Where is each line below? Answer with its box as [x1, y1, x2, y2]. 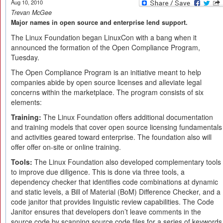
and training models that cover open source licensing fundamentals [11, 122, 222, 132]
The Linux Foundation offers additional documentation [41, 112, 213, 122]
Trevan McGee [11, 8, 52, 17]
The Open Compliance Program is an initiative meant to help [11, 67, 201, 77]
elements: [11, 97, 42, 107]
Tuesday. [11, 52, 39, 62]
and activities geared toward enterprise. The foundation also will [11, 132, 212, 142]
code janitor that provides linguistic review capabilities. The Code [11, 197, 214, 207]
